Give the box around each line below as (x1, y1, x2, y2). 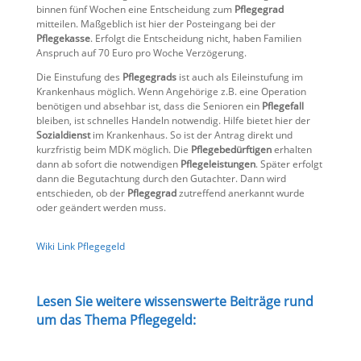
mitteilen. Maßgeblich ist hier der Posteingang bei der (35, 17, 276, 31)
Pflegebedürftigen (190, 143, 272, 156)
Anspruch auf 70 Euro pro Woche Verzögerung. (35, 46, 247, 60)
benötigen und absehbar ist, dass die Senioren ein (35, 99, 262, 113)
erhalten (271, 143, 312, 156)
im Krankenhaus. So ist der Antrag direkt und (89, 128, 293, 142)
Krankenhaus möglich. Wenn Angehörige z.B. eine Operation (35, 85, 306, 98)
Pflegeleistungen (180, 157, 255, 171)
